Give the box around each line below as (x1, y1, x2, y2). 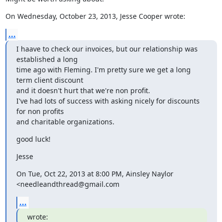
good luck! (16, 134, 51, 144)
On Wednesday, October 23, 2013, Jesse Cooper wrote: (5, 11, 185, 21)
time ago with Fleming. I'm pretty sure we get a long (16, 64, 191, 74)
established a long (16, 54, 78, 64)
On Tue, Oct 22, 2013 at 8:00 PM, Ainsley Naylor (16, 168, 173, 178)
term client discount (16, 75, 83, 85)
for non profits (16, 106, 64, 116)
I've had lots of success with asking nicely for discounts (16, 96, 200, 106)
